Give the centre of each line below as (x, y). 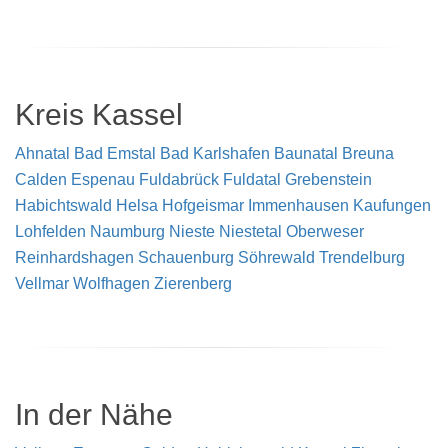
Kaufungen (392, 205)
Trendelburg (362, 257)
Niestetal (250, 231)
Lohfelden (50, 231)
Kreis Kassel (99, 114)
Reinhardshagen (74, 257)
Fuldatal (252, 179)
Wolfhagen (111, 283)
